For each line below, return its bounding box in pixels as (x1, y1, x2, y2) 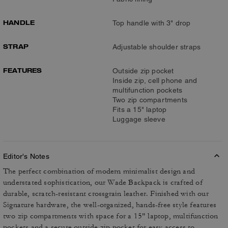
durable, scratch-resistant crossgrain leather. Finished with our (3, 189, 209, 198)
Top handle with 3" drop (112, 19, 191, 27)
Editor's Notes (3, 152, 49, 160)
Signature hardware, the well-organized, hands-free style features (3, 200, 217, 210)
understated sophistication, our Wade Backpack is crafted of (3, 178, 203, 187)
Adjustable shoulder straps (112, 43, 201, 51)
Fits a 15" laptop (112, 105, 167, 113)
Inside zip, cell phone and (112, 76, 197, 84)
